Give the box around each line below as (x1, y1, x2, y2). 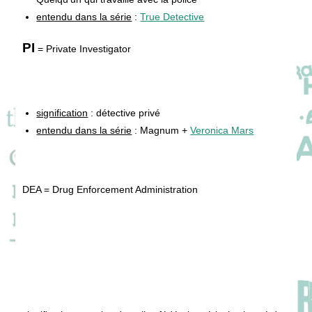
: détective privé (88, 107, 161, 118)
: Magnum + (132, 124, 191, 136)
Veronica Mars (190, 124, 254, 136)
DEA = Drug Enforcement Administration (22, 183, 198, 195)
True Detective (140, 10, 205, 22)
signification (36, 107, 88, 118)
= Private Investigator (35, 42, 132, 54)
